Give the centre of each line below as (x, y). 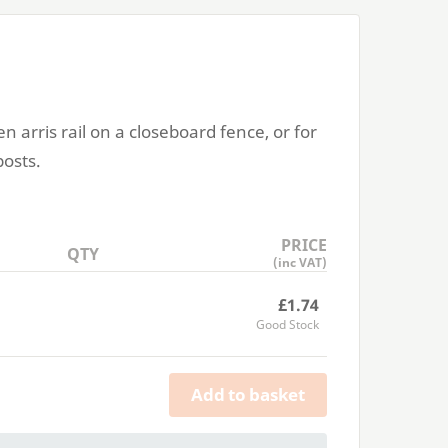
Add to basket (248, 395)
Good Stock (287, 324)
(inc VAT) (300, 262)
